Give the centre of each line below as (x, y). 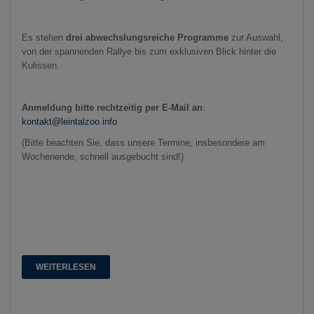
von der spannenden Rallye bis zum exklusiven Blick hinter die (149, 51)
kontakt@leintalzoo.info (69, 121)
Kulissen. (42, 65)
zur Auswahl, (256, 37)
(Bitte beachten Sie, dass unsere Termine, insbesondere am (143, 142)
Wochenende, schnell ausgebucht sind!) (103, 156)
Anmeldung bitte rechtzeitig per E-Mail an (112, 107)
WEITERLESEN (66, 267)
